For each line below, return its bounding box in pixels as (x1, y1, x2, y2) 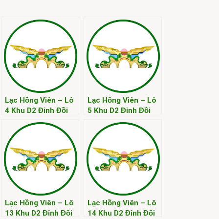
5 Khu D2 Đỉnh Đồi (88, 106, 151, 115)
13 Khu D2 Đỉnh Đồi (5, 208, 72, 218)
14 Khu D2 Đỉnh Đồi (88, 208, 155, 218)
